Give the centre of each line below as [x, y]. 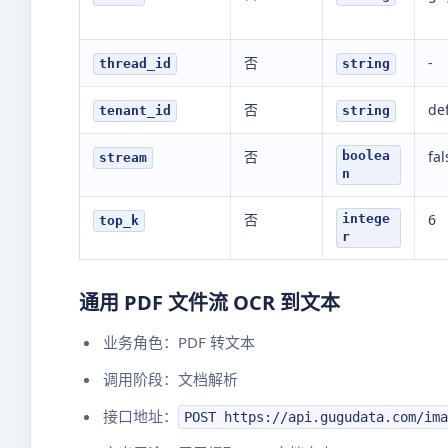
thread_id [135, 63]
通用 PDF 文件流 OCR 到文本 [209, 302]
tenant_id [135, 110]
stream [123, 157]
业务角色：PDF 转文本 [179, 342]
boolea [366, 155]
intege [366, 218]
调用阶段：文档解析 [170, 379]
